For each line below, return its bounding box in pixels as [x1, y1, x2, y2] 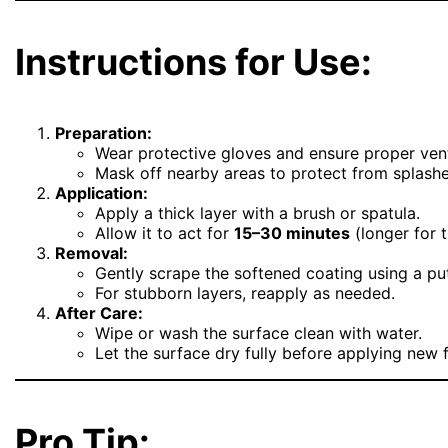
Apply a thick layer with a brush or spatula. [95, 202, 421, 223]
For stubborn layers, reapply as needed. [95, 282, 396, 303]
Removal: [55, 242, 129, 263]
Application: [55, 182, 149, 203]
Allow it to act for [95, 222, 235, 243]
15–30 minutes [234, 222, 351, 243]
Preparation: [55, 122, 153, 143]
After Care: [55, 302, 144, 323]
